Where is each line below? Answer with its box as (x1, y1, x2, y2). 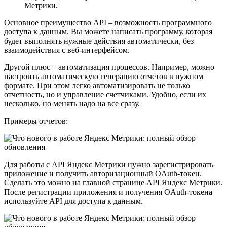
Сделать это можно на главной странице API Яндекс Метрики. (4, 178, 222, 187)
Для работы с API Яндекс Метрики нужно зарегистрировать (4, 160, 213, 169)
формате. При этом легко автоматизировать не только (4, 81, 190, 90)
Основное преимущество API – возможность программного (4, 18, 212, 27)
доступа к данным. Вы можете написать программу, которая (4, 27, 212, 36)
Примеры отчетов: (4, 116, 68, 125)
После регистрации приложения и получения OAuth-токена (4, 187, 212, 196)
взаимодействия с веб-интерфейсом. (4, 45, 130, 54)
